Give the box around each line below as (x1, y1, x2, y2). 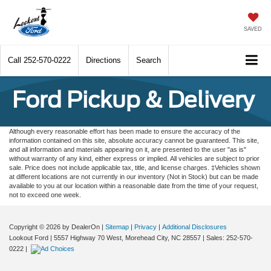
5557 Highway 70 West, (52, 233, 123, 241)
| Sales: (201, 233, 226, 241)
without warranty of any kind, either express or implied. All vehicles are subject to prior (9, 154, 260, 162)
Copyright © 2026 (9, 223, 62, 230)
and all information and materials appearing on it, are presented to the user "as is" (9, 145, 246, 153)
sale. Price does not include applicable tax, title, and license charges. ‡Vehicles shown (9, 163, 260, 171)
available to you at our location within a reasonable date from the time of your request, (9, 181, 258, 189)
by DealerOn (62, 223, 100, 230)
